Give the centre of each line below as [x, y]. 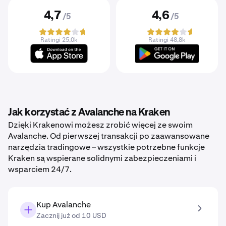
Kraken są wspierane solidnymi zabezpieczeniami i [102, 158]
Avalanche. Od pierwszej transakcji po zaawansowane [109, 136]
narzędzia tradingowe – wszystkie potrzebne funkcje [106, 147]
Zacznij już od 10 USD [71, 215]
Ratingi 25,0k [59, 40]
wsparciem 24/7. [40, 169]
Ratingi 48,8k [167, 40]
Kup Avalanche [64, 205]
